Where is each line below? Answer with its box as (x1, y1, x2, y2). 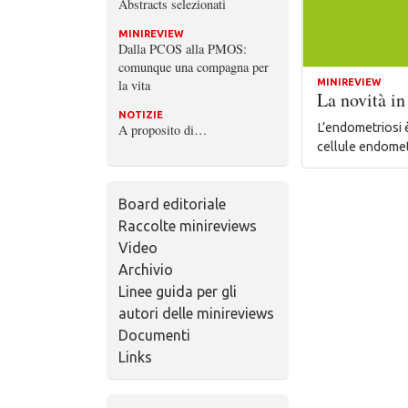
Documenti (117, 326, 190, 343)
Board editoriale (117, 195, 226, 212)
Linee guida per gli (117, 282, 237, 300)
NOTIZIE (117, 108, 163, 120)
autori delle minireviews (117, 304, 274, 321)
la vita (117, 76, 150, 94)
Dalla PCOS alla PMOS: (117, 39, 247, 57)
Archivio (117, 260, 173, 278)
